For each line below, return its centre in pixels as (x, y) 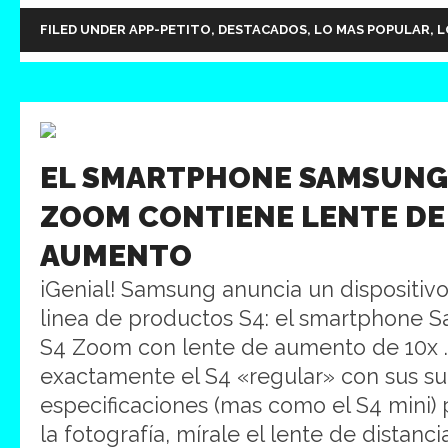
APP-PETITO (170, 29)
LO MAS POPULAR (372, 29)
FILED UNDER (84, 29)
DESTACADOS (262, 29)
